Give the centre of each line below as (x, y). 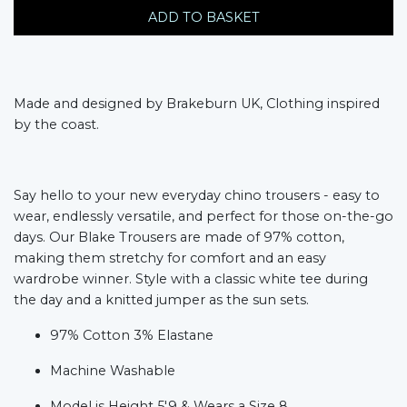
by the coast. (56, 124)
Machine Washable (113, 370)
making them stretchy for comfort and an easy (170, 258)
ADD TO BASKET (203, 17)
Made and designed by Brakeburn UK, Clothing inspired (197, 103)
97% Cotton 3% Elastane (132, 335)
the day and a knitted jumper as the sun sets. (161, 299)
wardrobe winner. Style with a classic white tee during (191, 278)
